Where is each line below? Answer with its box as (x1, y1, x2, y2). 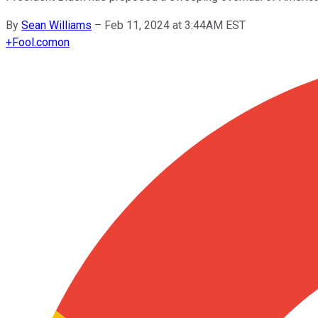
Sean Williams (21, 18, 92, 32)
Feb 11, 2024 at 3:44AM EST (104, 18, 246, 32)
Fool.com (12, 35, 57, 49)
